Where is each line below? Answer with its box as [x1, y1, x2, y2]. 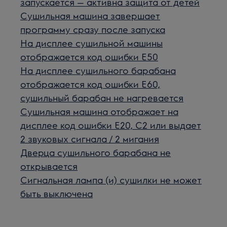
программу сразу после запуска [20, 23, 166, 35]
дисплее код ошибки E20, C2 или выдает [20, 119, 202, 131]
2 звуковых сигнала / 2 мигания [20, 133, 160, 144]
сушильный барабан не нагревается [20, 92, 184, 103]
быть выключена [20, 187, 93, 199]
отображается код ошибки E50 [20, 51, 159, 62]
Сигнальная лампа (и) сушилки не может [20, 174, 202, 185]
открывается [20, 160, 78, 172]
